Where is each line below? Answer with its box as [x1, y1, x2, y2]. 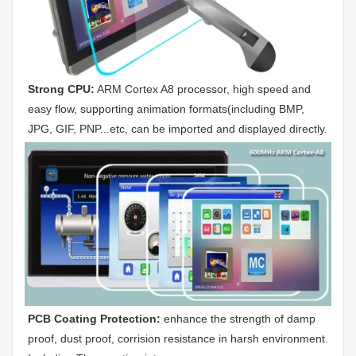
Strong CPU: [28, 82, 95, 95]
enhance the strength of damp [164, 311, 315, 325]
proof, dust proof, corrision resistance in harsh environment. [28, 331, 328, 345]
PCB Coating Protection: [28, 311, 164, 325]
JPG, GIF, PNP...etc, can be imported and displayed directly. [28, 122, 327, 135]
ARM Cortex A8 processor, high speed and [95, 82, 311, 95]
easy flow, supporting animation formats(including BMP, [28, 102, 304, 115]
